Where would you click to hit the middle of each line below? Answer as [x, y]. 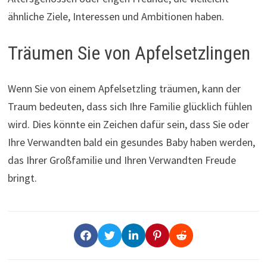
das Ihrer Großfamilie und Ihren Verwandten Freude [122, 160]
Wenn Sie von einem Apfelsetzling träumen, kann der [124, 89]
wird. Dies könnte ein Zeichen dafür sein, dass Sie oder [128, 125]
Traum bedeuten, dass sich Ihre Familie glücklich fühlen [130, 107]
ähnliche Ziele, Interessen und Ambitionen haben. [116, 16]
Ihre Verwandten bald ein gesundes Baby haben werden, [131, 142]
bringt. [22, 178]
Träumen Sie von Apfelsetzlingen [129, 53]
